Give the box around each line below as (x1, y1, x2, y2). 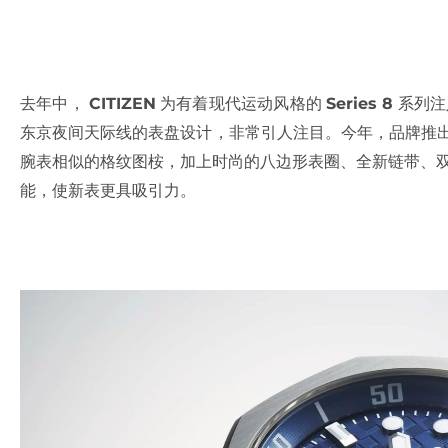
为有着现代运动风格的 (155, 94, 327, 114)
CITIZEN (88, 94, 156, 114)
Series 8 (326, 94, 394, 114)
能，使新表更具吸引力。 (20, 181, 196, 201)
